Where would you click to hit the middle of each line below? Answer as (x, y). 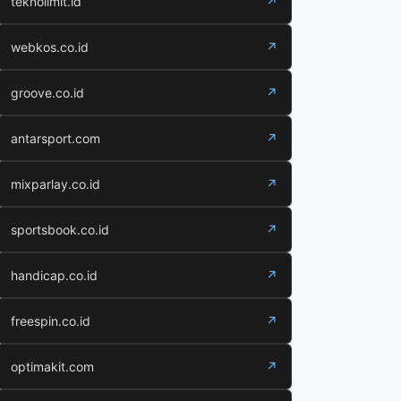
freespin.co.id (51, 321)
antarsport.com (55, 138)
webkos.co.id (50, 47)
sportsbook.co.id (60, 230)
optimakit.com (52, 367)
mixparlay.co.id (55, 184)
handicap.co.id (54, 275)
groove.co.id (47, 93)
